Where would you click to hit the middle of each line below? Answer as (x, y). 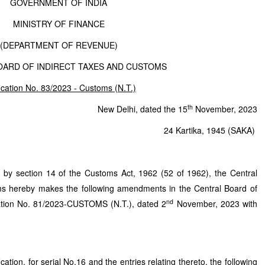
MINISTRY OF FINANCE (60, 24)
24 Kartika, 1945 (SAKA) (210, 130)
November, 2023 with (215, 203)
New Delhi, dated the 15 (142, 109)
